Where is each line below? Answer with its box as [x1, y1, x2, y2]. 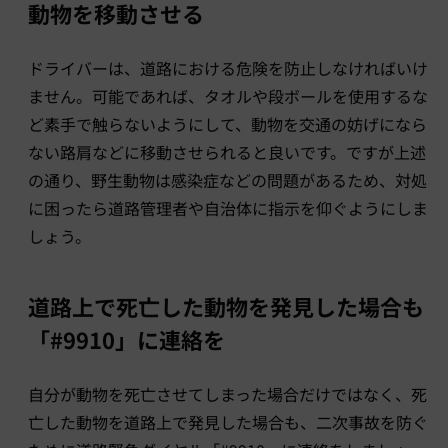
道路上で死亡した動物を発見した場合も [28, 289, 424, 322]
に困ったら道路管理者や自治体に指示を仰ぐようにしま [28, 195, 428, 220]
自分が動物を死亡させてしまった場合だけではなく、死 [28, 381, 427, 406]
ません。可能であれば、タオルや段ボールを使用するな [28, 83, 428, 108]
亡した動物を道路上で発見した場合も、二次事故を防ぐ [28, 409, 428, 434]
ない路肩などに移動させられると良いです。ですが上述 [28, 139, 426, 164]
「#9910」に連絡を [28, 322, 225, 355]
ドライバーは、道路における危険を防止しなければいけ [28, 55, 428, 80]
